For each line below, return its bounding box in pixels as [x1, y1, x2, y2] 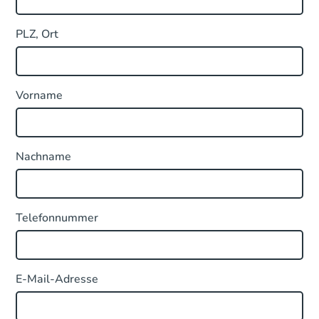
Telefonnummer [16, 210, 99, 226]
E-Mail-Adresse [16, 271, 99, 287]
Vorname [16, 88, 63, 103]
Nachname [16, 149, 72, 164]
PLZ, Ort [16, 26, 59, 42]
